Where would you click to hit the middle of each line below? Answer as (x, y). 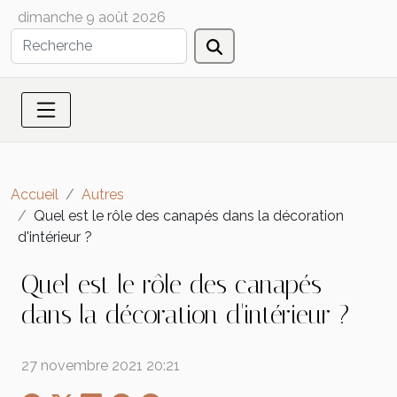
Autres (103, 195)
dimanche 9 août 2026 (92, 17)
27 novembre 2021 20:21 (101, 365)
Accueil (35, 195)
